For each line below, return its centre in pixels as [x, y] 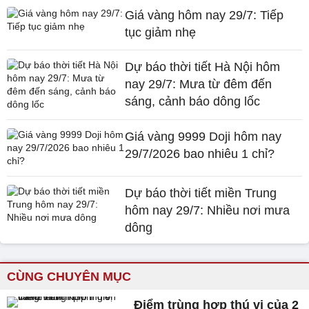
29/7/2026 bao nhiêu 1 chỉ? [200, 154]
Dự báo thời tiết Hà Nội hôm [203, 67]
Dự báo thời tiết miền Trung [201, 193]
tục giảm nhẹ [161, 32]
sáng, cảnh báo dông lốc [193, 101]
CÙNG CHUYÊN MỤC [69, 277]
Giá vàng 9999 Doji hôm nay [203, 137]
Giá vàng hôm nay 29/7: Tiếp [205, 15]
